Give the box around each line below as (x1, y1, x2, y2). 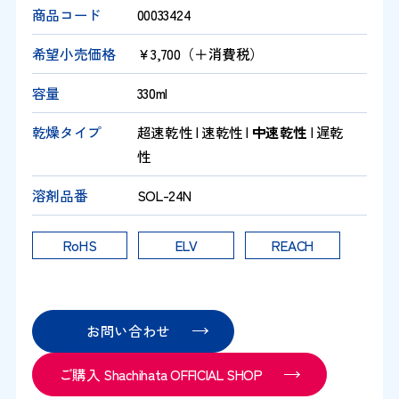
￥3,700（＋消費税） (136, 43, 265, 63)
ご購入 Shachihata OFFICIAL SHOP (58, 363, 263, 384)
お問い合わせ (86, 321, 170, 341)
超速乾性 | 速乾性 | (136, 121, 252, 142)
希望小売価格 (31, 43, 116, 63)
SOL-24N (136, 184, 192, 205)
